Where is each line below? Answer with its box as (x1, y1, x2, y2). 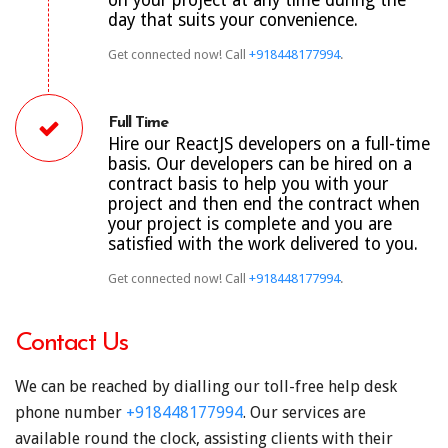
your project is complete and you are (108, 213, 392, 234)
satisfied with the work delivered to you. (108, 233, 418, 254)
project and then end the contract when (108, 193, 420, 214)
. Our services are (243, 402, 366, 422)
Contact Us (15, 329, 128, 357)
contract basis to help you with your (108, 173, 388, 194)
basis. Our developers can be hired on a (108, 153, 412, 174)
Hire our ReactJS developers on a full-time (108, 133, 430, 154)
